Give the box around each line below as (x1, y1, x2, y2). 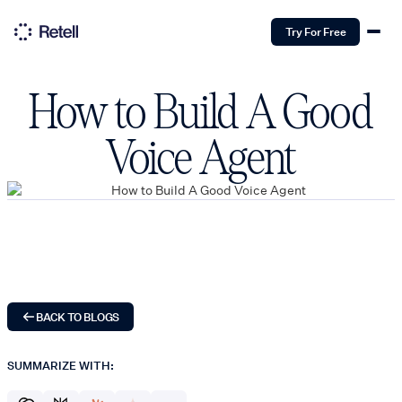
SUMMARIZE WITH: (7, 358, 114, 372)
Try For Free (284, 24, 346, 39)
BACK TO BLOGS (36, 310, 119, 324)
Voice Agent (106, 133, 296, 184)
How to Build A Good (28, 87, 374, 138)
